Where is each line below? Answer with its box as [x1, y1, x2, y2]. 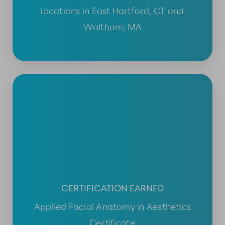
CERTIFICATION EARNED [61, 180, 164, 194]
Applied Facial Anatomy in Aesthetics [34, 199, 191, 212]
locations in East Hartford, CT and [41, 3, 184, 17]
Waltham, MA [83, 19, 142, 33]
